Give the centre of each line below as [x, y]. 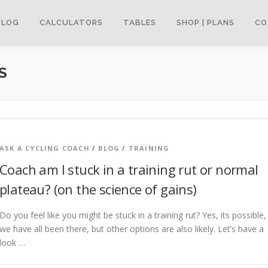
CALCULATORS [71, 22]
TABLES [140, 22]
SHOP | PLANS [205, 22]
